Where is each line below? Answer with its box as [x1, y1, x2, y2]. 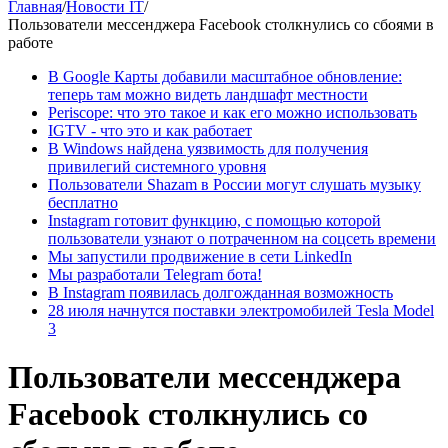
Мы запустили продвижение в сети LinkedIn [48, 248, 352, 265]
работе [8, 34, 53, 51]
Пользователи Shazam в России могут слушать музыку [48, 176, 421, 193]
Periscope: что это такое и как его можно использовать [48, 104, 417, 121]
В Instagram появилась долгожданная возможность [48, 284, 393, 301]
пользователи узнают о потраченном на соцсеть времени [48, 230, 436, 247]
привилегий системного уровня [48, 158, 266, 175]
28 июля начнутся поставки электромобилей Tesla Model [48, 302, 434, 319]
